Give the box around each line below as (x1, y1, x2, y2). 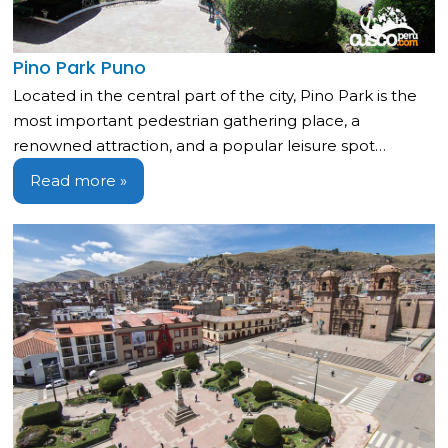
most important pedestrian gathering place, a (13, 110, 361, 130)
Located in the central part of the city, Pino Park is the (13, 85, 418, 105)
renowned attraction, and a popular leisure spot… (13, 135, 387, 155)
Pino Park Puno (13, 54, 147, 80)
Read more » (30, 170, 128, 190)
